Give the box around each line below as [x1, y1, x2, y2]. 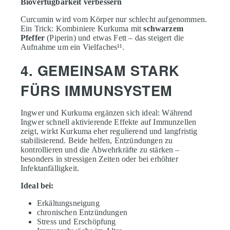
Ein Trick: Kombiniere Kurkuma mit [21, 24, 144, 33]
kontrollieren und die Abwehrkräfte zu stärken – [21, 145, 180, 154]
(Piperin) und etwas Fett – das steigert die [45, 33, 184, 42]
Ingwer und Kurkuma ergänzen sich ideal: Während [21, 108, 193, 117]
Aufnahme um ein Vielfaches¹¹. [21, 42, 125, 51]
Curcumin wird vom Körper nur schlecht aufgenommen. [21, 14, 207, 24]
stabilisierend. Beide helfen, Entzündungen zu [21, 136, 173, 145]
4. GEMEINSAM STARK [21, 60, 180, 80]
